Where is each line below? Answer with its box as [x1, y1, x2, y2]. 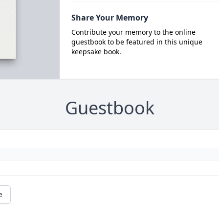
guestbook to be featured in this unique [71, 37, 202, 46]
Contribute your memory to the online [71, 27, 196, 37]
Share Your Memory [71, 12, 148, 23]
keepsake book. [71, 47, 121, 56]
